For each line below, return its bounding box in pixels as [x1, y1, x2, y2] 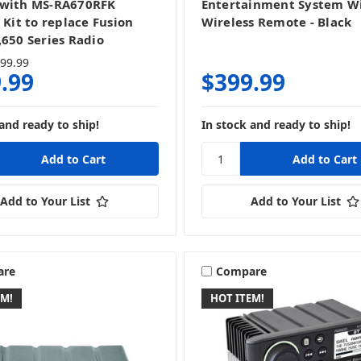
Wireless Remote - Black [201, 14, 352, 31]
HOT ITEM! [210, 291, 264, 306]
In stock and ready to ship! [201, 117, 351, 133]
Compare [215, 263, 267, 279]
